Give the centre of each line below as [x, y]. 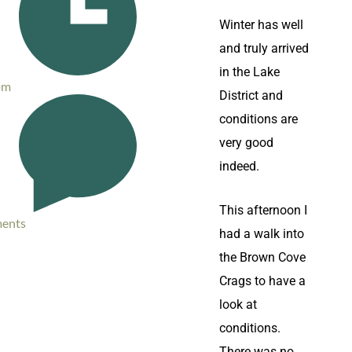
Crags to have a [262, 281]
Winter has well [261, 25]
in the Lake [249, 72]
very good [246, 143]
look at [238, 304]
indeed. [239, 166]
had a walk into [262, 234]
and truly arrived [264, 48]
